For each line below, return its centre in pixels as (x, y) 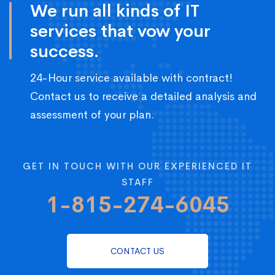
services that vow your (120, 31)
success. (65, 51)
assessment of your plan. (92, 114)
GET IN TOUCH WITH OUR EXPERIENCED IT (137, 166)
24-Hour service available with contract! (131, 78)
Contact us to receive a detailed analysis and (143, 96)
